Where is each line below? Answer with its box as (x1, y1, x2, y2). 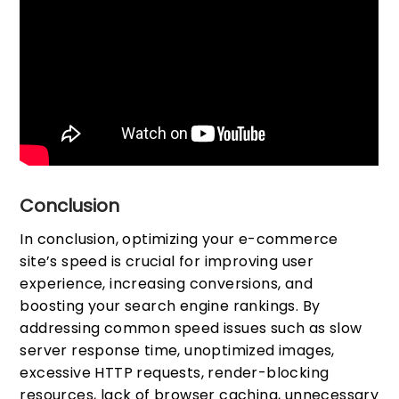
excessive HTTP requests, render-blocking (20, 362, 330, 383)
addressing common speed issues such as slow (20, 317, 362, 338)
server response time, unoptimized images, (20, 339, 335, 361)
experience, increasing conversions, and (20, 273, 313, 294)
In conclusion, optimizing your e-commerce (20, 228, 338, 249)
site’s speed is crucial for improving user (20, 250, 314, 272)
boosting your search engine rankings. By (20, 295, 321, 316)
